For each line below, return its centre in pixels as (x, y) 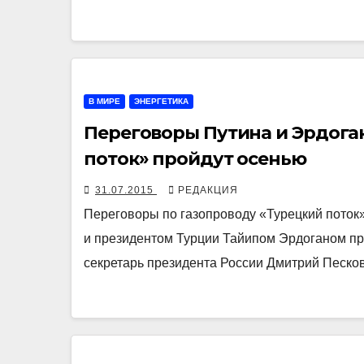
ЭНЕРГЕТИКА (161, 102)
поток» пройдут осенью (195, 159)
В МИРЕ (104, 102)
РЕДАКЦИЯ (208, 191)
